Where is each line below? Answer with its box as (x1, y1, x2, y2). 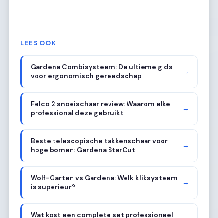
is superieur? (30, 182, 75, 192)
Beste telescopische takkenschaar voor (30, 136, 168, 145)
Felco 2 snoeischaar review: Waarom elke (30, 99, 170, 109)
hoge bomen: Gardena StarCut (30, 145, 135, 155)
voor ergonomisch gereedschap (30, 72, 142, 81)
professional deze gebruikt (30, 109, 124, 118)
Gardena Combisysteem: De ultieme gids (30, 62, 173, 72)
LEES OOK (20, 39, 56, 47)
